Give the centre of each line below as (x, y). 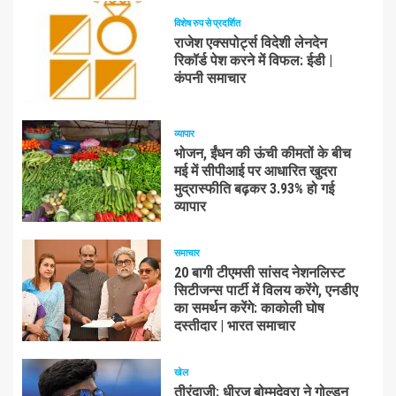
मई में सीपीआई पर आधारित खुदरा (255, 171)
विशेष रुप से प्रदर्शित (207, 23)
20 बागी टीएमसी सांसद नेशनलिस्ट (259, 273)
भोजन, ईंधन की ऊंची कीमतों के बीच (262, 153)
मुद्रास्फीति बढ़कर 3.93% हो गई (254, 189)
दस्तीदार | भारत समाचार (234, 326)
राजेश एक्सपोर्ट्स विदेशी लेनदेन (250, 43)
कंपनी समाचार (209, 78)
